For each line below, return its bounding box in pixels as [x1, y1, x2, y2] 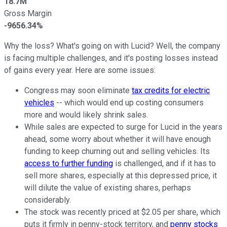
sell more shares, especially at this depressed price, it [24, 170, 217, 180]
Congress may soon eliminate [24, 85, 132, 95]
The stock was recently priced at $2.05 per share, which [24, 207, 220, 217]
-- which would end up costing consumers [54, 97, 204, 107]
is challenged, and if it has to [113, 158, 216, 168]
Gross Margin [4, 8, 52, 18]
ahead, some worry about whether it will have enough [24, 134, 211, 144]
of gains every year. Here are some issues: [4, 65, 156, 75]
